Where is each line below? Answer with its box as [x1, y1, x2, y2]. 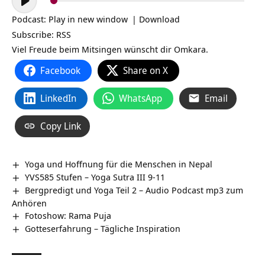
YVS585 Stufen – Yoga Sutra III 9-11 [25, 170, 166, 183]
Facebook [40, 63, 80, 77]
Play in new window [49, 12, 128, 25]
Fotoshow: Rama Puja [25, 209, 112, 221]
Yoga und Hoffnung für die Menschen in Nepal [25, 157, 213, 170]
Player [11, 3, 36, 15]
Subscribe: [12, 28, 56, 40]
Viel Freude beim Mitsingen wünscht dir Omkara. [12, 43, 208, 55]
